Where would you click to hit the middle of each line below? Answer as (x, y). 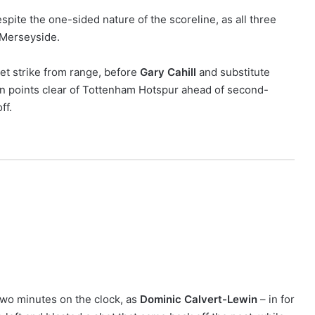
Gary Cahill (168, 72)
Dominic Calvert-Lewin (199, 299)
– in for (276, 299)
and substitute (233, 72)
